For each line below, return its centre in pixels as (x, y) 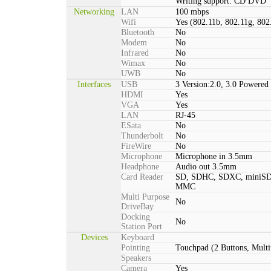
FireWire (136, 146)
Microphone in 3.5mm (214, 156)
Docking (135, 217)
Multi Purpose (145, 197)
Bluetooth (138, 32)
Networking (94, 12)
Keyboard (138, 237)
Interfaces (94, 84)
